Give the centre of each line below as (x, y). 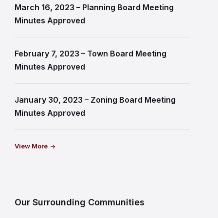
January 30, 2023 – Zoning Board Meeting (95, 100)
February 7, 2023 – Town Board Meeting (91, 54)
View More (31, 146)
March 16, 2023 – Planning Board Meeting (94, 7)
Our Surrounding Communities (80, 202)
